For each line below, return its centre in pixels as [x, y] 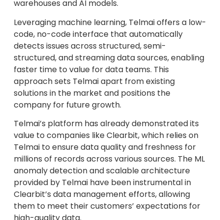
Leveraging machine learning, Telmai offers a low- [110, 22]
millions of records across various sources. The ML [109, 159]
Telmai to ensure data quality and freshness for [105, 147]
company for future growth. [68, 105]
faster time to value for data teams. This [91, 69]
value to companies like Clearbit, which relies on [106, 135]
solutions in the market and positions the [92, 93]
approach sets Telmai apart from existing [94, 81]
